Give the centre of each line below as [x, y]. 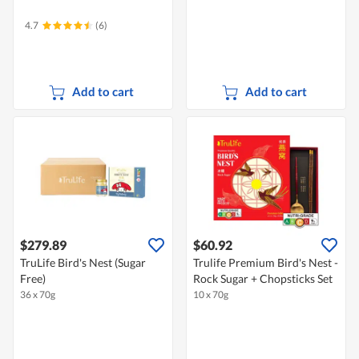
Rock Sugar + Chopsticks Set [263, 279]
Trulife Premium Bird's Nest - [266, 263]
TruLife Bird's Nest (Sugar [83, 263]
